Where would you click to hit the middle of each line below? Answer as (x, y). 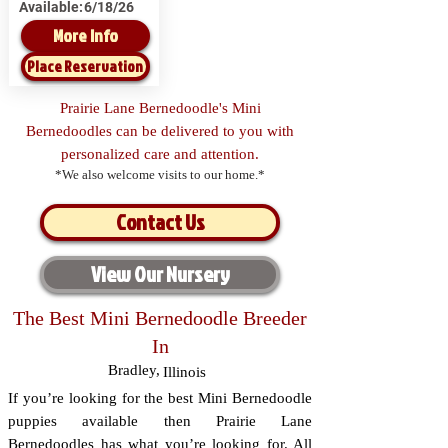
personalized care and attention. (160, 154)
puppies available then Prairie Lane (160, 421)
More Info (85, 35)
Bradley (132, 370)
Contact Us (160, 222)
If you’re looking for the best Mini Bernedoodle (160, 398)
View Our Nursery (160, 274)
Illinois (184, 372)
